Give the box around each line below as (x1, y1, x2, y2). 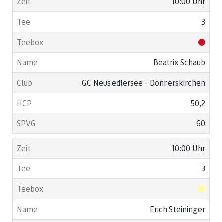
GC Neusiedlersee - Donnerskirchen (82, 77, 205, 88)
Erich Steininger (150, 204, 205, 214)
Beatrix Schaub (153, 57, 205, 67)
